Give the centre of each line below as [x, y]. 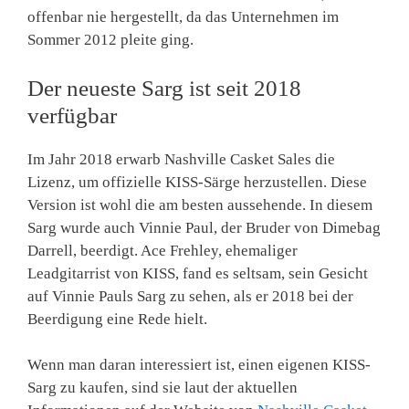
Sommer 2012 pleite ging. [110, 40]
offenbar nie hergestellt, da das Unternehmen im [183, 17]
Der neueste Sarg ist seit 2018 [164, 88]
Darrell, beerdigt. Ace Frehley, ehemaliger [163, 250]
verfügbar [72, 115]
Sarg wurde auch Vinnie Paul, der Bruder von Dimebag [204, 227]
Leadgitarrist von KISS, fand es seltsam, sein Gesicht [198, 273]
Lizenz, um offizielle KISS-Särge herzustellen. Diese [197, 182]
